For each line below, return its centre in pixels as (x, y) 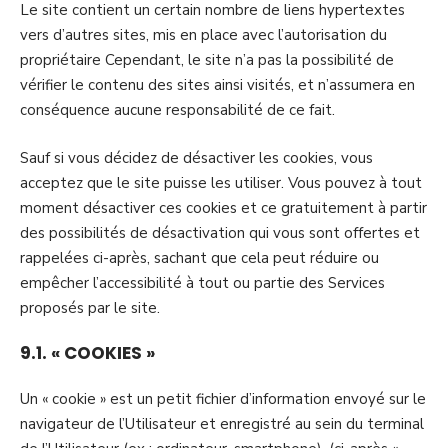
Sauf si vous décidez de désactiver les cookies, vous (196, 157)
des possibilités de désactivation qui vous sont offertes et (220, 232)
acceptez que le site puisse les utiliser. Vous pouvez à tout (221, 182)
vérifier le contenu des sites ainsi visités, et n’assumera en (217, 85)
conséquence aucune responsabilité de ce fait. (177, 110)
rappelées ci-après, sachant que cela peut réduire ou (199, 257)
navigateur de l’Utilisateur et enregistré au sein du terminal (222, 423)
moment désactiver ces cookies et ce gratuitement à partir (223, 207)
